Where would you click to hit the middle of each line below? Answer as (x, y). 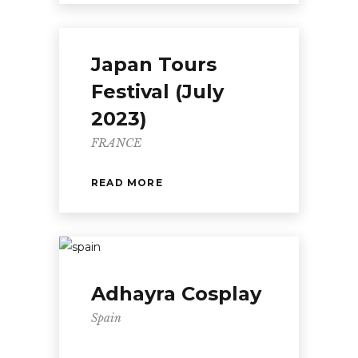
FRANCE (116, 143)
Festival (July (157, 91)
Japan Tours (154, 64)
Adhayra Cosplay (176, 294)
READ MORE (127, 182)
